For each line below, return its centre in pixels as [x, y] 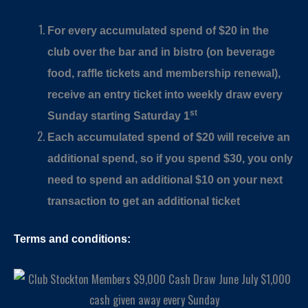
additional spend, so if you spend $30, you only [170, 158]
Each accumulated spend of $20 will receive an [169, 136]
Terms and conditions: [72, 239]
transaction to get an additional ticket [144, 200]
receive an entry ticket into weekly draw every [165, 94]
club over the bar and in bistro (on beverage [162, 51]
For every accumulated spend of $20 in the [158, 30]
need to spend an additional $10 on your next [165, 179]
